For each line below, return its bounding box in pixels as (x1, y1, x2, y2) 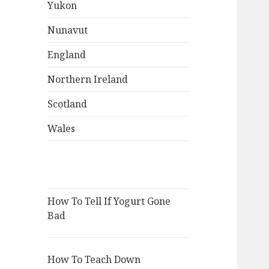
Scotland (47, 97, 88, 111)
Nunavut (47, 23, 88, 37)
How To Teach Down (47, 253, 141, 267)
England (47, 48, 86, 62)
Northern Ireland (47, 73, 128, 86)
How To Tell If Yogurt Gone (47, 195, 171, 208)
